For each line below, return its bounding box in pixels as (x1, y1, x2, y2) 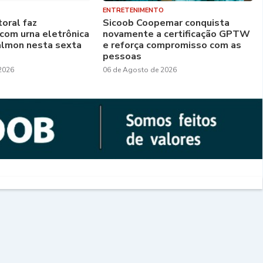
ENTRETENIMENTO (102, 5, 164, 15)
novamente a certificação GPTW (102, 27, 250, 41)
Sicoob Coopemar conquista (102, 16, 230, 29)
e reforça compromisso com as (102, 38, 241, 52)
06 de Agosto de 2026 (102, 65, 177, 75)
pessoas (102, 49, 141, 63)
